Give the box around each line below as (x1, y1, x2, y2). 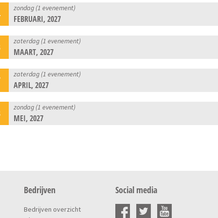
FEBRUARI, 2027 (14, 13, 61, 24)
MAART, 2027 (14, 46, 54, 57)
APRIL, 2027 (14, 79, 49, 91)
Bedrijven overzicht (23, 204, 81, 214)
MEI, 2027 (14, 112, 44, 124)
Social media (115, 183, 157, 196)
